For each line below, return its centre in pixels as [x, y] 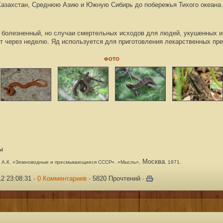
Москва [153, 162]
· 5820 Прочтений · [117, 178]
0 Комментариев [62, 178]
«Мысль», [128, 162]
